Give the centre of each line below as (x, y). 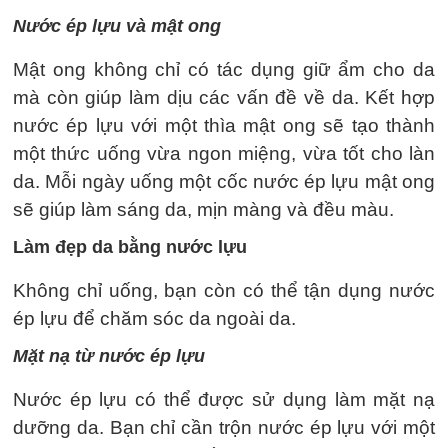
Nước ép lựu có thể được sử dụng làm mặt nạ (224, 399)
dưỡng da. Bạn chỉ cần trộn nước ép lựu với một (224, 427)
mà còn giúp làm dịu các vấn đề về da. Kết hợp (224, 97)
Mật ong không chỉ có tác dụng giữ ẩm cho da (224, 69)
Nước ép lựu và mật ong (117, 25)
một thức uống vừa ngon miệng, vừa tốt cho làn (224, 153)
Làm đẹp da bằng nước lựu (130, 246)
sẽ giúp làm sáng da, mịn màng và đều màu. (203, 209)
